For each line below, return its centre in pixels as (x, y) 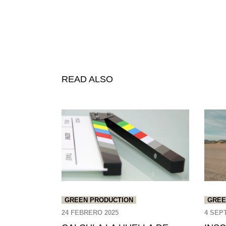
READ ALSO (87, 79)
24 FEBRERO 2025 (90, 213)
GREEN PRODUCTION (99, 200)
